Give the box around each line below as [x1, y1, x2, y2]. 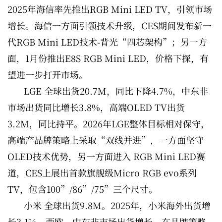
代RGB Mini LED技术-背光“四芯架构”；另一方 [7, 35, 207, 49]
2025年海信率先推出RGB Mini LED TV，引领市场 [7, 2, 212, 16]
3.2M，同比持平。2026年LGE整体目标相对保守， [7, 117, 210, 130]
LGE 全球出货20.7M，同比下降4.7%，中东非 [24, 84, 208, 98]
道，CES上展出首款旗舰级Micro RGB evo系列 [7, 166, 197, 179]
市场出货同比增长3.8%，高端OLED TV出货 [7, 101, 185, 114]
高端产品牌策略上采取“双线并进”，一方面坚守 [7, 133, 204, 147]
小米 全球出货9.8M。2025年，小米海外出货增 [24, 199, 211, 212]
